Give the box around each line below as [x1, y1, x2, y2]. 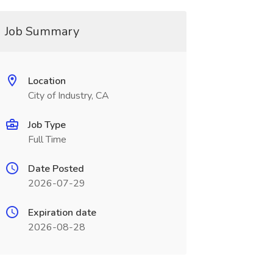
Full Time [27, 133, 66, 146]
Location [27, 74, 66, 88]
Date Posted [27, 162, 84, 175]
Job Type [27, 118, 66, 132]
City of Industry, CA [27, 89, 109, 102]
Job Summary [4, 23, 79, 40]
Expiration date [27, 206, 96, 219]
